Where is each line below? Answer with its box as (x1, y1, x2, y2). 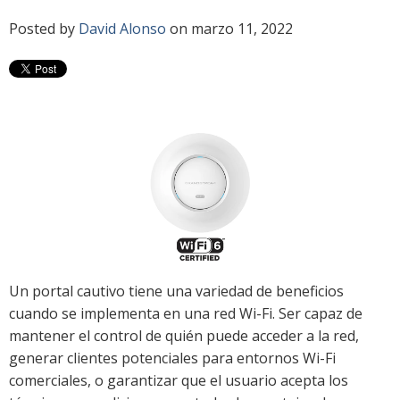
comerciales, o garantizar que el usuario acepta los (9, 370, 348, 390)
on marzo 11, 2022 (166, 18, 293, 38)
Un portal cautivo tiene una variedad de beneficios (9, 280, 344, 301)
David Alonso (79, 18, 166, 38)
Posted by (9, 18, 79, 38)
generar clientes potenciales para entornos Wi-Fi (9, 347, 336, 368)
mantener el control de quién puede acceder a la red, (9, 325, 359, 346)
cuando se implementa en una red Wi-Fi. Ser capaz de (9, 303, 362, 323)
